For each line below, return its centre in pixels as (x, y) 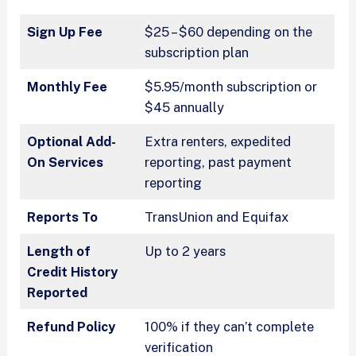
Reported (58, 292)
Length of (59, 251)
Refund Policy (72, 326)
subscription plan (197, 52)
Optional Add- (72, 141)
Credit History (73, 271)
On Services (66, 162)
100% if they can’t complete (230, 326)
